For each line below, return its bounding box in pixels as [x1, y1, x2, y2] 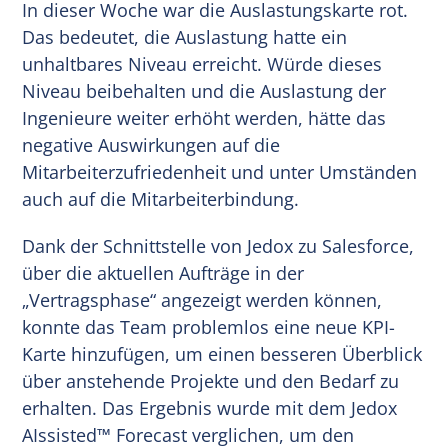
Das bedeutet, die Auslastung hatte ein [22, 24, 348, 49]
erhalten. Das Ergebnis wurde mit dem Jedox [22, 395, 398, 420]
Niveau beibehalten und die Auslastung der [22, 78, 387, 103]
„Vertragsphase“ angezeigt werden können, [22, 287, 383, 312]
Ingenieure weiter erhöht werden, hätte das [22, 105, 387, 130]
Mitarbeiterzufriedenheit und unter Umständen [22, 159, 418, 184]
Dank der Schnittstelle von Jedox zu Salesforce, [22, 233, 415, 258]
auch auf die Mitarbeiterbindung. [22, 186, 300, 211]
